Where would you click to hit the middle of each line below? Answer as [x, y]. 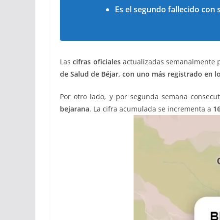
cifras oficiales [97, 62]
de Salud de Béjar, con [97, 74]
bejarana [75, 109]
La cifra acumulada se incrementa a [153, 109]
